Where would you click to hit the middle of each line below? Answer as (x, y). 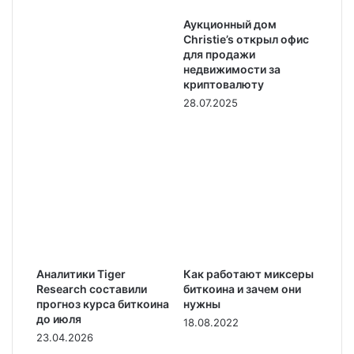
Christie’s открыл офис (246, 39)
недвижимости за (232, 69)
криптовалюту (224, 84)
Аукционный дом (230, 24)
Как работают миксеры (249, 274)
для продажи (219, 54)
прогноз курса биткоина (103, 304)
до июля (59, 319)
